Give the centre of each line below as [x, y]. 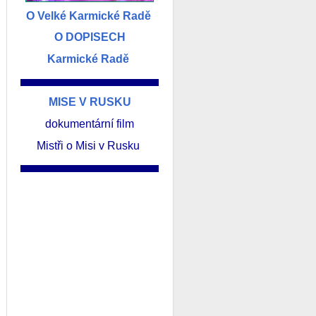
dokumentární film [90, 124]
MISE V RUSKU [90, 102]
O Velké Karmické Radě [88, 16]
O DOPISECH [90, 37]
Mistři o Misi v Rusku [90, 145]
